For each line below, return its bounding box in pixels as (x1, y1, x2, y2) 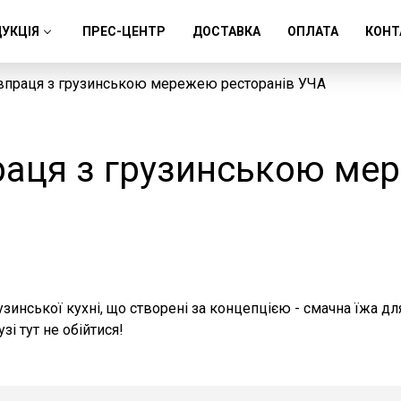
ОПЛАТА (287, 24, 338, 39)
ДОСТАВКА (192, 24, 260, 39)
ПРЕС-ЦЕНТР (82, 24, 166, 39)
